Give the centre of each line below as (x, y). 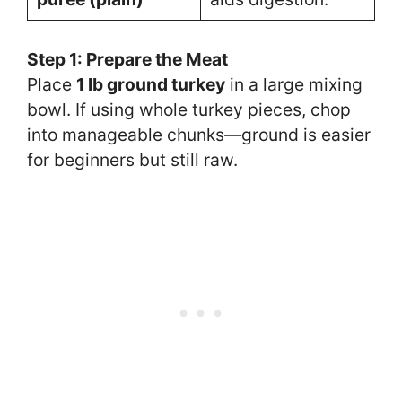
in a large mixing (294, 84)
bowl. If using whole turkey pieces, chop (189, 109)
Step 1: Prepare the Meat (127, 59)
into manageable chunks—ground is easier (199, 134)
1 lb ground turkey (151, 84)
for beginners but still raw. (132, 159)
